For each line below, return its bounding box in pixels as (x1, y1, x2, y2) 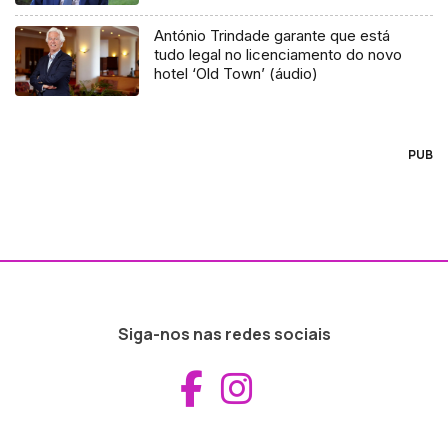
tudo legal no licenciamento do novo (154, 45, 403, 65)
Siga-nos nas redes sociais (117, 323, 331, 346)
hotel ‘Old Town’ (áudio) (154, 64, 319, 84)
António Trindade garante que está (154, 26, 391, 46)
